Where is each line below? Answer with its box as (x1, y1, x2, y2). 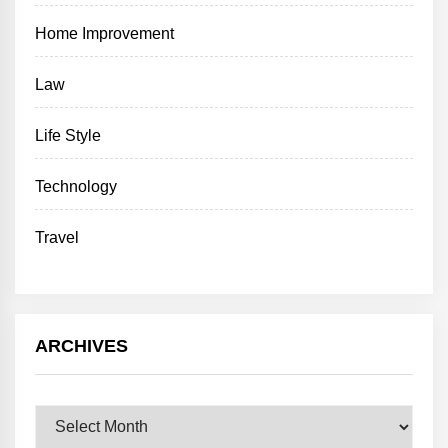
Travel (35, 228, 79, 246)
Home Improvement (35, 24, 175, 42)
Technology (35, 177, 117, 195)
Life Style (35, 126, 102, 144)
